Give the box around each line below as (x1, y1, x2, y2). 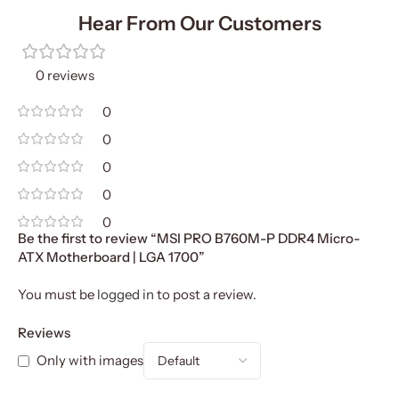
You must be (18, 286, 97, 304)
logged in (97, 286, 154, 304)
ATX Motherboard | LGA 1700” (18, 248, 205, 266)
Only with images (37, 352, 143, 370)
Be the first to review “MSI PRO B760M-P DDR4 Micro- (18, 230, 360, 248)
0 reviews (35, 67, 94, 85)
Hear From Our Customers (77, 12, 322, 37)
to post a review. (154, 286, 256, 304)
